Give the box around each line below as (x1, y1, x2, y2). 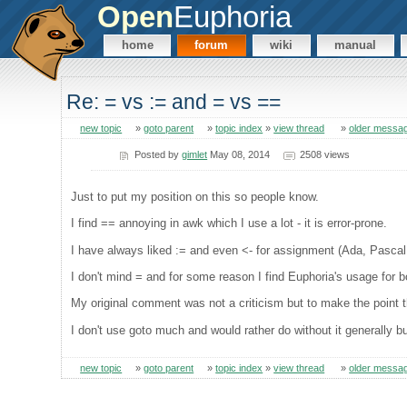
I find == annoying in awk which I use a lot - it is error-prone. (71, 216, 388, 231)
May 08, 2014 (207, 148, 271, 160)
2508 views (299, 148, 350, 160)
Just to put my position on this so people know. (71, 189, 320, 203)
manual (334, 38, 377, 53)
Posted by (134, 148, 183, 160)
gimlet (182, 148, 208, 160)
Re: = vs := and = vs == (66, 90, 282, 114)
